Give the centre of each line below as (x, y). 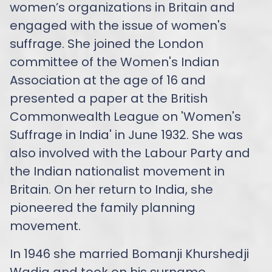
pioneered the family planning (103, 207)
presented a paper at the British (109, 98)
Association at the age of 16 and (108, 80)
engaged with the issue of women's (118, 25)
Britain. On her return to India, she (111, 189)
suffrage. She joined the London (107, 43)
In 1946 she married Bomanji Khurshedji (129, 253)
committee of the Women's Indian (114, 62)
